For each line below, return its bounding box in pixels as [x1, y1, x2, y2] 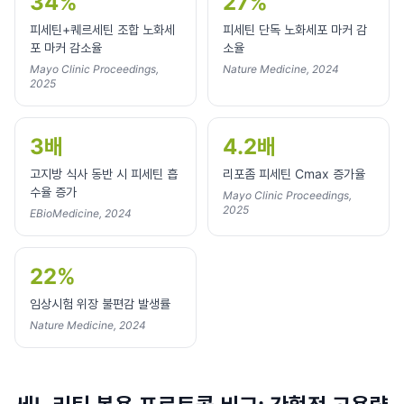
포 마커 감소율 [30, 40, 102, 55]
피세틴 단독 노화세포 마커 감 [223, 22, 367, 37]
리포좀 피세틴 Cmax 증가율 [223, 166, 365, 181]
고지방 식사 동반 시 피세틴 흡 [30, 166, 178, 181]
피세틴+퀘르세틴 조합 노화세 [30, 22, 175, 37]
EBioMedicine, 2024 [30, 207, 132, 220]
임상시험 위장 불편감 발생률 [30, 296, 170, 311]
